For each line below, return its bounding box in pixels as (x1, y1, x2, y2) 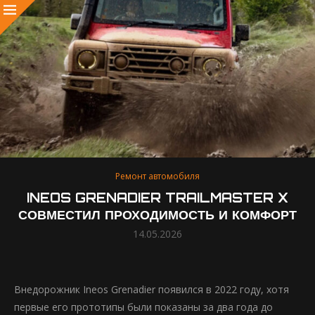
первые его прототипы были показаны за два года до (14, 300, 273, 314)
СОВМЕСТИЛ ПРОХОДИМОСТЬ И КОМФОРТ (18, 207, 297, 222)
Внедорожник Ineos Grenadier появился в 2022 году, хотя (14, 283, 289, 296)
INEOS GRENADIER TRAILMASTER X (27, 190, 288, 205)
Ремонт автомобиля (115, 170, 200, 182)
